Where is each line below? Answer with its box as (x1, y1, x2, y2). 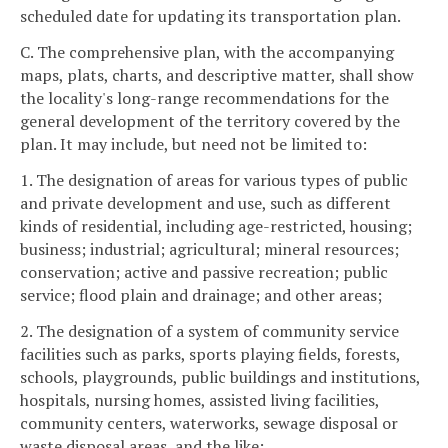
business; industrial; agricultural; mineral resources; (20, 237, 399, 260)
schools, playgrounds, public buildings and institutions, (20, 365, 420, 388)
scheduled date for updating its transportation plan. (20, 5, 401, 28)
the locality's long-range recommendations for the (20, 87, 389, 110)
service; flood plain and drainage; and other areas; (20, 283, 382, 306)
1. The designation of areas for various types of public (20, 168, 408, 191)
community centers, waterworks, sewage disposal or (20, 411, 398, 434)
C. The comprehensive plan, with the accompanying (20, 41, 394, 64)
